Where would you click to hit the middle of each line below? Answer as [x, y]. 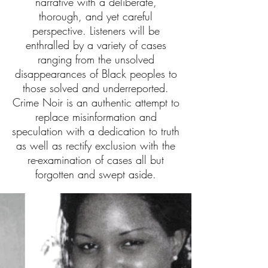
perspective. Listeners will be [96, 31]
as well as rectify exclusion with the [96, 145]
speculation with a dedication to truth [96, 131]
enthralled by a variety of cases [96, 45]
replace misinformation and [96, 117]
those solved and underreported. [96, 88]
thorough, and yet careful [96, 16]
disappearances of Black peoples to [96, 74]
